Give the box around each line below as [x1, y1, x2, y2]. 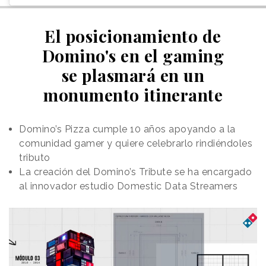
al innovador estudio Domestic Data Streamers [19, 180, 237, 192]
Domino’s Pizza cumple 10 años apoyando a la [19, 123, 236, 135]
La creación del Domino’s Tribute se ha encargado [19, 166, 252, 178]
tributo [19, 152, 50, 164]
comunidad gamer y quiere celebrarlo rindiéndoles [19, 138, 252, 150]
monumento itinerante [43, 84, 223, 106]
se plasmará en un [61, 64, 205, 87]
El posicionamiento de [45, 25, 221, 47]
